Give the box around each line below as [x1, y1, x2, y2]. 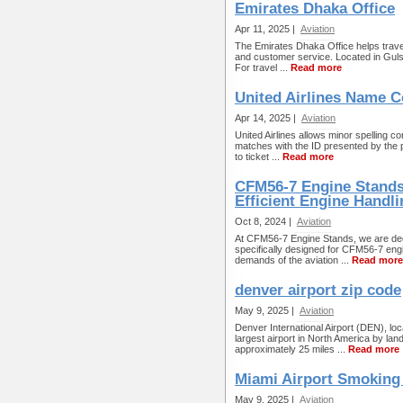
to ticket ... [235, 151, 282, 162]
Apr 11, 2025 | [235, 23, 298, 34]
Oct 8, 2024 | [235, 216, 294, 227]
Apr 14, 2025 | [235, 112, 299, 123]
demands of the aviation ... [235, 255, 352, 265]
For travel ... [235, 62, 291, 73]
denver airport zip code [235, 282, 401, 299]
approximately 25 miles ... [235, 344, 348, 354]
